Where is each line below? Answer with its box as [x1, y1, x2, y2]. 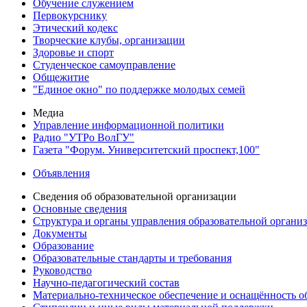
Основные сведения [33, 203, 127, 215]
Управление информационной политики [33, 119, 224, 132]
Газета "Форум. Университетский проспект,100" [33, 144, 260, 156]
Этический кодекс [33, 22, 118, 34]
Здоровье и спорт [33, 47, 114, 59]
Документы [33, 228, 87, 240]
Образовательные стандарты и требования [33, 252, 232, 265]
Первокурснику [33, 10, 107, 22]
